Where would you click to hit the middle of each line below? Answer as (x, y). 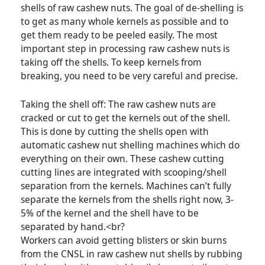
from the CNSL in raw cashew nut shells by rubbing (132, 253)
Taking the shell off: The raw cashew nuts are (118, 104)
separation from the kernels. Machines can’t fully (126, 185)
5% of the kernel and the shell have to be (110, 213)
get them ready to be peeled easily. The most (119, 35)
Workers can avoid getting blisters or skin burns (124, 240)
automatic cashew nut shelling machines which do (130, 145)
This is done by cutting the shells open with (115, 131)
